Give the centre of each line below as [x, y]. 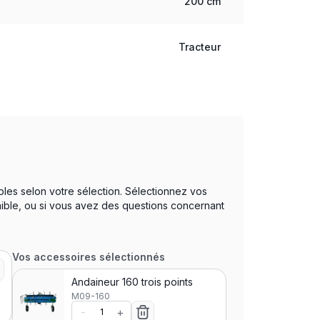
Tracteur [200, 47]
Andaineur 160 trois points [132, 282]
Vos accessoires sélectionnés [89, 257]
